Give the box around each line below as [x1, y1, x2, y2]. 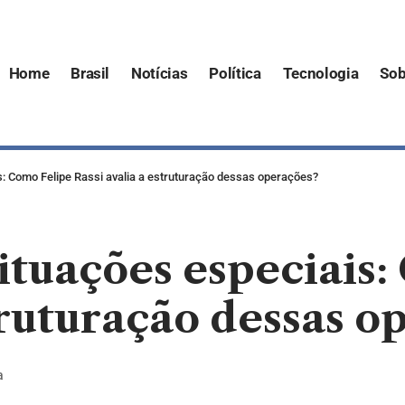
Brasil [71, 63, 110, 82]
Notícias [131, 63, 188, 82]
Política [209, 63, 261, 82]
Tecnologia [282, 63, 359, 82]
